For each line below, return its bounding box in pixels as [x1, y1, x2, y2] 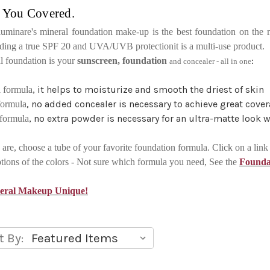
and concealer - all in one [169, 57, 251, 66]
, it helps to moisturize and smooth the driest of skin [33, 84, 265, 95]
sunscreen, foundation [77, 55, 169, 66]
